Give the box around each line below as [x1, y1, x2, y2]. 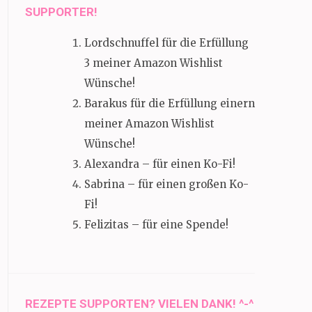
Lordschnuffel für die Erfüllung [84, 36, 249, 49]
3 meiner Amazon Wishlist [84, 56, 223, 70]
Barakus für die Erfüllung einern [84, 96, 255, 110]
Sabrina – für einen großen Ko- [84, 177, 249, 191]
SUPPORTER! [25, 4, 97, 19]
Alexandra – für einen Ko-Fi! [84, 157, 235, 171]
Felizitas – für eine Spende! [84, 217, 228, 231]
